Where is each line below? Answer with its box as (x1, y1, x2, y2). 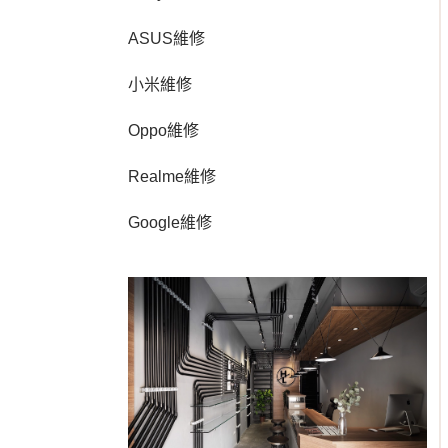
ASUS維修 (128, 30, 205, 47)
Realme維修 (128, 168, 216, 185)
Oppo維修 (128, 122, 199, 139)
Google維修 (128, 214, 212, 231)
